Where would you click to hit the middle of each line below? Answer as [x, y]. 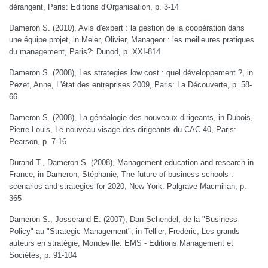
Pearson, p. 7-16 [38, 141]
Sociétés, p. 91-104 [43, 255]
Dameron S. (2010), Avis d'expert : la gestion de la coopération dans [127, 28]
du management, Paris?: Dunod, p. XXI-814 [85, 52]
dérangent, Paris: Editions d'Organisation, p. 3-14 [94, 7]
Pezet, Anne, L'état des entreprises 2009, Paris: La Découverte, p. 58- [130, 85]
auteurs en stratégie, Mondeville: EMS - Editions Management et [121, 243]
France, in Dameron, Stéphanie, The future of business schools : [121, 174]
